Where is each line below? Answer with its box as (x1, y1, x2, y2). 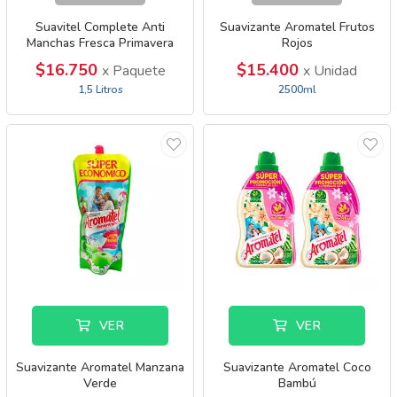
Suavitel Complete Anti (35, 19, 165, 35)
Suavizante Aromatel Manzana (16, 359, 184, 376)
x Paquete (101, 61, 166, 81)
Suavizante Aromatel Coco (222, 359, 371, 376)
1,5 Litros (77, 82, 123, 97)
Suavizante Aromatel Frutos (219, 19, 375, 35)
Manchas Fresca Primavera (27, 35, 174, 51)
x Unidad (303, 61, 357, 81)
